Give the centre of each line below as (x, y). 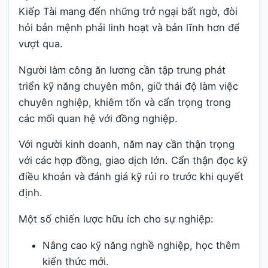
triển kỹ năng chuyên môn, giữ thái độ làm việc (128, 86)
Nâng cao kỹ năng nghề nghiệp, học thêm (141, 245)
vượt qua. (41, 44)
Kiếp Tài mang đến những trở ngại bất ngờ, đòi (128, 12)
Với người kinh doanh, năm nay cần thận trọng (127, 144)
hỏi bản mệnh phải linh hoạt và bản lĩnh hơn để (129, 28)
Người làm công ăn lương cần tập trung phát (122, 70)
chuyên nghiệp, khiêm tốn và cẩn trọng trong (125, 102)
